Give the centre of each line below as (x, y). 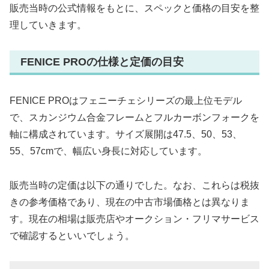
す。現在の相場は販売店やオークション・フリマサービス (134, 219)
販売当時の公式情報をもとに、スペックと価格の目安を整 (134, 8)
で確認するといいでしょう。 (72, 235)
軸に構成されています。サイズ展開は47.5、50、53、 (126, 134)
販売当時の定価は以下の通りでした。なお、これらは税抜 (134, 185)
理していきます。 (48, 25)
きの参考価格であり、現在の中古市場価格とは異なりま (130, 202)
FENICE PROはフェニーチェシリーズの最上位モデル (126, 100)
